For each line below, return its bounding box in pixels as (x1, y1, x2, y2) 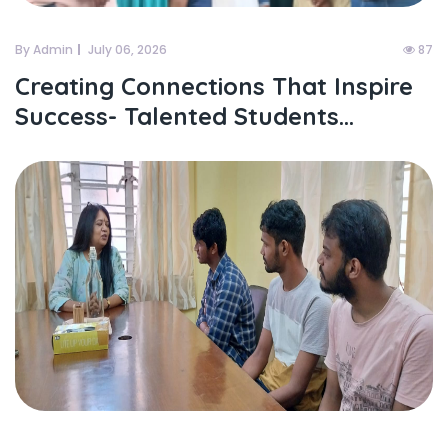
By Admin (15, 41, 73, 58)
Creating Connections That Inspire (15, 71, 413, 101)
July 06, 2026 (88, 41, 167, 58)
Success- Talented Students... (15, 101, 354, 131)
